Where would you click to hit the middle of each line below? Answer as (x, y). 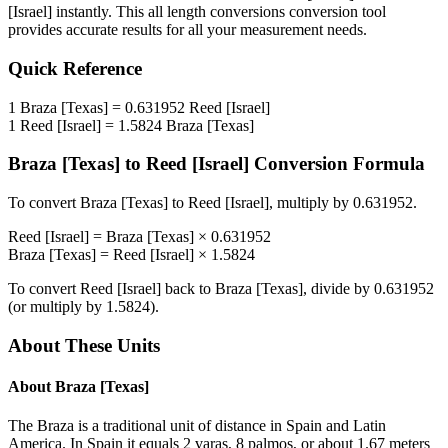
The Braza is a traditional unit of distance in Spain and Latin (197, 426)
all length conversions (216, 12)
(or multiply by (57, 307)
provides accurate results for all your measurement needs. (187, 30)
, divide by (338, 289)
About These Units (84, 345)
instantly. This (100, 12)
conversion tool (335, 12)
